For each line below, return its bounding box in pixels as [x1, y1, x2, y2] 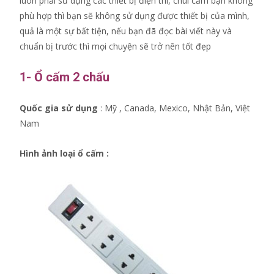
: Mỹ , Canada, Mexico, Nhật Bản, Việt [98, 102, 250, 114]
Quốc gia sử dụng [20, 102, 98, 114]
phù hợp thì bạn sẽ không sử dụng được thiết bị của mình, [20, 9, 250, 21]
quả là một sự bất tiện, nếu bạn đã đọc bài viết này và [20, 24, 232, 37]
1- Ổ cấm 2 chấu [20, 69, 109, 84]
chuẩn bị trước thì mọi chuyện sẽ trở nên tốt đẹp [20, 40, 211, 52]
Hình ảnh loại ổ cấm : [20, 147, 109, 159]
